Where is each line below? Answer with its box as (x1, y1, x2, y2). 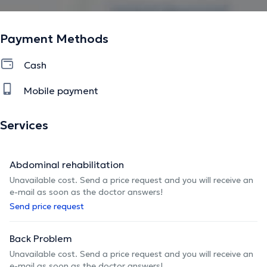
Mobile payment (24, 84, 98, 97)
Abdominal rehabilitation (10, 158, 124, 170)
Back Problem (10, 232, 72, 244)
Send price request (10, 200, 84, 212)
